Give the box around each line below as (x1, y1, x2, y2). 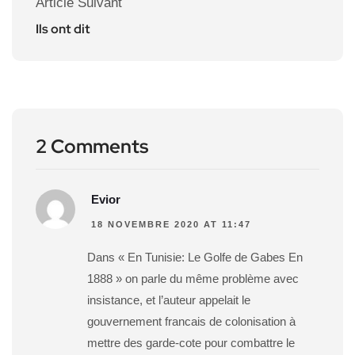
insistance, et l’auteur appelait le (87, 293, 250, 307)
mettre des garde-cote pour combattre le (87, 336, 295, 350)
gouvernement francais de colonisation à (87, 315, 296, 329)
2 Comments (36, 134, 148, 159)
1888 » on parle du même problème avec (87, 272, 299, 286)
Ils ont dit (36, 21, 90, 38)
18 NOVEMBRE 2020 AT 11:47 (91, 219, 251, 230)
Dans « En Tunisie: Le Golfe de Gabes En (87, 250, 303, 265)
